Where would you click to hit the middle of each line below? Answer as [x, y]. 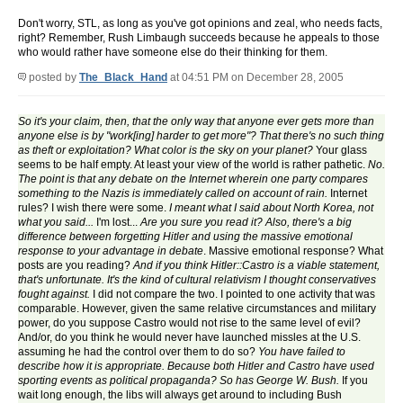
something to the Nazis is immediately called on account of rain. [174, 194]
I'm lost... [117, 223]
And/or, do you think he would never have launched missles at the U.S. [189, 338]
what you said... [56, 223]
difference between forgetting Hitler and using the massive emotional [185, 237]
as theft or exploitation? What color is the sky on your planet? [166, 151]
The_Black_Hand [123, 78]
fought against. [54, 295]
